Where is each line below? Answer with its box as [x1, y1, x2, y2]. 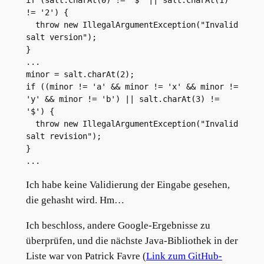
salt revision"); [25, 131, 101, 141]
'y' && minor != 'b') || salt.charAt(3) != [25, 94, 219, 104]
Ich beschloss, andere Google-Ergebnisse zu [25, 219, 210, 231]
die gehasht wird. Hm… [25, 194, 124, 206]
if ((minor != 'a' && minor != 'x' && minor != [25, 82, 238, 92]
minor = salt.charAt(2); [25, 70, 134, 80]
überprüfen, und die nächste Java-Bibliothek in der [25, 235, 238, 246]
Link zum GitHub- [146, 250, 222, 262]
